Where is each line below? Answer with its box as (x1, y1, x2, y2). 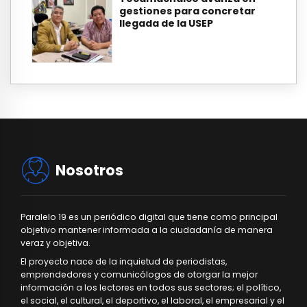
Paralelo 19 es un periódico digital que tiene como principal (21, 211, 278, 223)
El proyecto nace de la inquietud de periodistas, (21, 255, 227, 267)
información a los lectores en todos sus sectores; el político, (21, 281, 281, 293)
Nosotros (56, 160, 124, 180)
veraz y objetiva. (21, 237, 90, 249)
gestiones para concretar (119, 3, 256, 18)
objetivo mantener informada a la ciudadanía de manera (21, 224, 273, 236)
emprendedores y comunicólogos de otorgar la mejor (21, 268, 258, 280)
